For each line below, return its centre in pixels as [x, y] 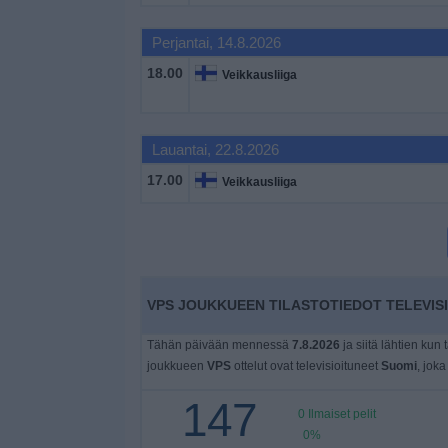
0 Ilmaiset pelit [336, 414]
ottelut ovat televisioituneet [305, 366]
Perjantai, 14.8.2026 [216, 42]
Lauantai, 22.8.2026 [215, 149]
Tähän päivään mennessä [219, 345]
